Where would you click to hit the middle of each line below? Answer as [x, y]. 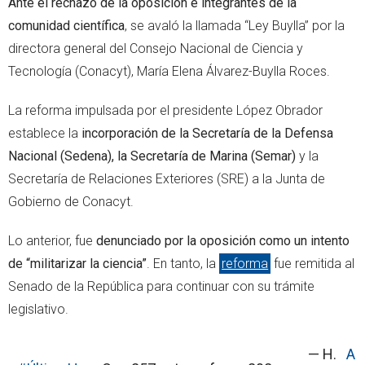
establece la [45, 133]
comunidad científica [66, 25]
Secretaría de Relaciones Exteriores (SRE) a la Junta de [167, 178]
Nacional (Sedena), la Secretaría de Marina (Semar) [152, 156]
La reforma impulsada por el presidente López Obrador [165, 110]
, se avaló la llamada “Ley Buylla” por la [235, 25]
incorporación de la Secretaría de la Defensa [207, 133]
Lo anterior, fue [52, 240]
